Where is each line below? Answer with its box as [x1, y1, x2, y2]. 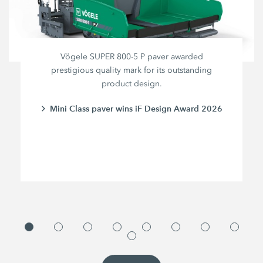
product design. [101, 79, 162, 89]
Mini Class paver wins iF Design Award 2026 [50, 103, 223, 114]
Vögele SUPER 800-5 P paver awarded [60, 52, 203, 62]
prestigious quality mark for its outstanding [51, 65, 213, 76]
